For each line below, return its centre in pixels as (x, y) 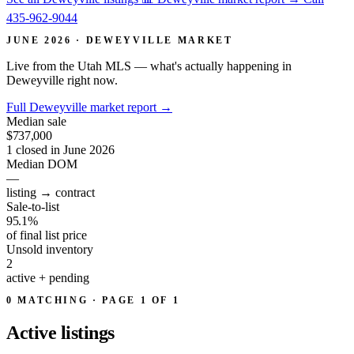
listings (87, 332)
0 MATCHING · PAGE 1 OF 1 (93, 300)
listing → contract (51, 192)
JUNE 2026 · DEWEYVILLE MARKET (120, 40)
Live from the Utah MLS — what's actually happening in (149, 66)
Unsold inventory (50, 249)
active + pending (48, 277)
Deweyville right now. (62, 80)
